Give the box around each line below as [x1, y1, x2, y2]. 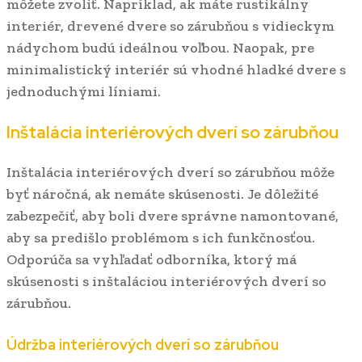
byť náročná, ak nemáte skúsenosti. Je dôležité [6, 184, 318, 203]
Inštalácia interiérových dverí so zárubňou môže [6, 162, 335, 181]
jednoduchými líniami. [6, 82, 161, 100]
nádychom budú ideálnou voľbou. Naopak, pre [6, 38, 314, 57]
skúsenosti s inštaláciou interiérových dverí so [6, 271, 326, 290]
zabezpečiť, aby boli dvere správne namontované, [6, 206, 339, 225]
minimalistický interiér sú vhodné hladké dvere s [6, 60, 346, 78]
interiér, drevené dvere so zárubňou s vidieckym [6, 16, 335, 35]
